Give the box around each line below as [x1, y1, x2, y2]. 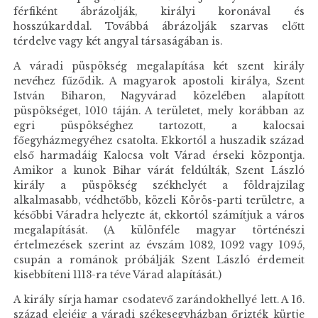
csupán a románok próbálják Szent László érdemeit [13, 254, 305, 267]
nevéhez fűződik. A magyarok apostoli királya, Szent [13, 75, 305, 88]
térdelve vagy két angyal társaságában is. [13, 35, 223, 48]
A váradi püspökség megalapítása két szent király [13, 60, 305, 73]
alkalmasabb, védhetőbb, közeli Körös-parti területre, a [13, 194, 305, 207]
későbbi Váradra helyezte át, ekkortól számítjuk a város [13, 209, 305, 222]
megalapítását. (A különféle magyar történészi [13, 224, 305, 237]
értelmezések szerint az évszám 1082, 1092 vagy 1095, [13, 239, 305, 252]
